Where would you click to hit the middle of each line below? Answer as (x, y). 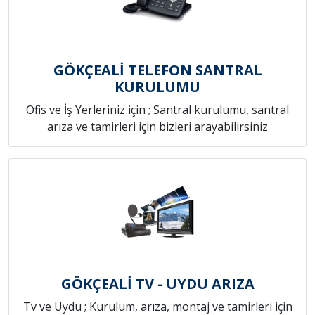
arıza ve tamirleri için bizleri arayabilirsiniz (157, 126)
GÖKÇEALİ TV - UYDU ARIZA (157, 283)
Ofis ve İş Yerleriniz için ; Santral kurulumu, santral (157, 109)
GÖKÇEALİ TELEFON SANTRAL (157, 70)
